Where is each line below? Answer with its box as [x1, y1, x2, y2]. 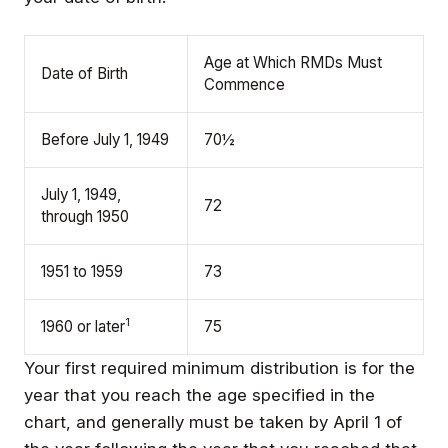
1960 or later [41, 316, 125, 336]
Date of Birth [41, 63, 128, 83]
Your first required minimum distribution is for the [24, 357, 415, 378]
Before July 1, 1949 [41, 129, 169, 149]
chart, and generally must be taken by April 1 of [24, 411, 402, 432]
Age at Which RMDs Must [204, 52, 382, 72]
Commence [204, 74, 285, 94]
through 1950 [41, 206, 129, 226]
